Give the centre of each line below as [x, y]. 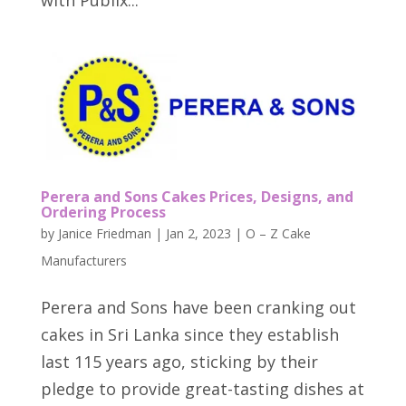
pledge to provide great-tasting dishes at [202, 388]
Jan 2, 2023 [198, 233]
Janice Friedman [104, 233]
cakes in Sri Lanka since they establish [189, 334]
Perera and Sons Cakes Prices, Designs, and [197, 196]
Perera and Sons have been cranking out [198, 307]
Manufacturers [83, 260]
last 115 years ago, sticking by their [179, 361]
